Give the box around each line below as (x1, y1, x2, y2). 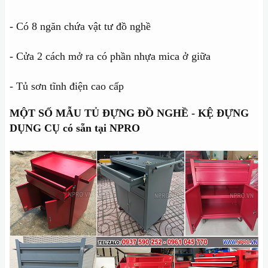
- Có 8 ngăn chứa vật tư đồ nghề (10, 20, 151, 33)
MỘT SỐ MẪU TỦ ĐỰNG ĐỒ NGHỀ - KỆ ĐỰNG (10, 107, 249, 120)
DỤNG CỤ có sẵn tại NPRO (10, 122, 140, 135)
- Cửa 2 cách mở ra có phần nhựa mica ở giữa (10, 50, 211, 63)
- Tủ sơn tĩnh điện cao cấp (10, 80, 124, 93)
